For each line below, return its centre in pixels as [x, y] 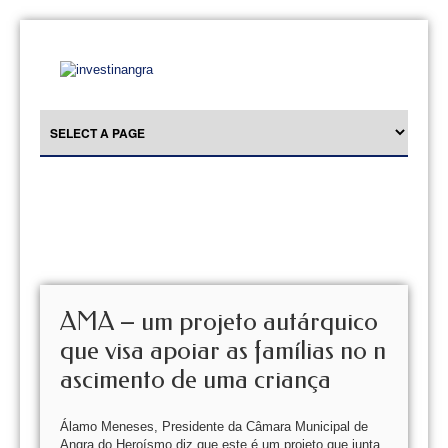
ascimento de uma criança [195, 379]
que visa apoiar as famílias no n [223, 350]
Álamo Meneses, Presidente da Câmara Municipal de [214, 426]
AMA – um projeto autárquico [219, 321]
